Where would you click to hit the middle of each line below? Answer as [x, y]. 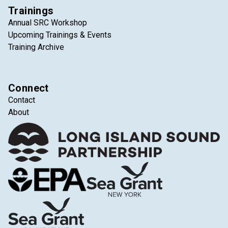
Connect [28, 88]
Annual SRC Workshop [48, 23]
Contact [22, 100]
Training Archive [36, 47]
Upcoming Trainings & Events [60, 35]
